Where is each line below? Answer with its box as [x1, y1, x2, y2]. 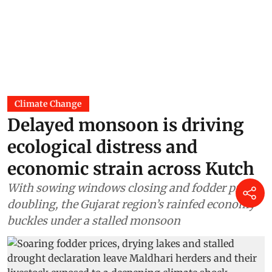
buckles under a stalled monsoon [7, 214, 180, 228]
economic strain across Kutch [7, 158, 254, 180]
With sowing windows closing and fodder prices [7, 181, 260, 195]
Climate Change [15, 98, 82, 110]
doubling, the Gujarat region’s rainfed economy [7, 197, 255, 212]
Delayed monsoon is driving [7, 114, 244, 137]
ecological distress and [7, 136, 197, 158]
